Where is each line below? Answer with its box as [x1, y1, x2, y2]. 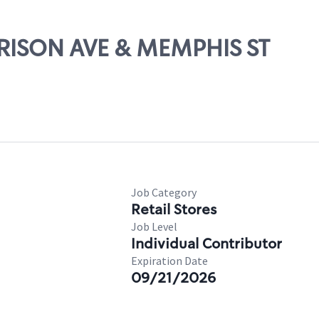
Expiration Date [131, 253, 208, 268]
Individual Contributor [131, 234, 282, 253]
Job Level [131, 219, 177, 234]
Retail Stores [131, 200, 216, 219]
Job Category [131, 185, 197, 199]
